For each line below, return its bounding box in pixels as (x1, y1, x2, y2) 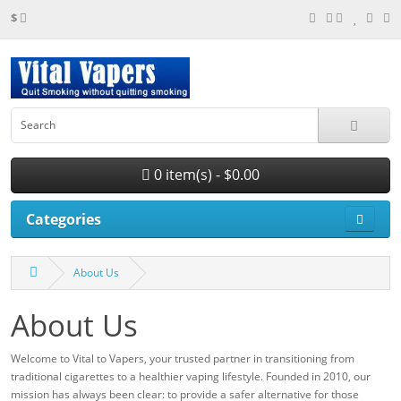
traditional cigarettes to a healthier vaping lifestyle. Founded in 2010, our (11, 368, 371, 384)
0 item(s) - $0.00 (150, 165, 260, 185)
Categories (26, 209, 101, 229)
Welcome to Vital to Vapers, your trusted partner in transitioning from (11, 350, 354, 366)
